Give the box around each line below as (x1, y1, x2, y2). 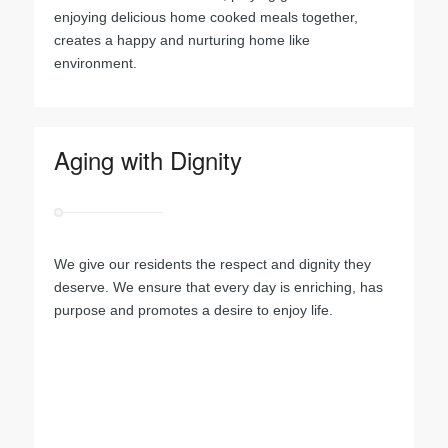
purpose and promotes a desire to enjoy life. (53, 301, 333, 318)
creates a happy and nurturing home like (53, 32, 310, 49)
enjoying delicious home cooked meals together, (53, 9, 358, 26)
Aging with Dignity (53, 141, 242, 177)
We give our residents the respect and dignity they (53, 255, 371, 272)
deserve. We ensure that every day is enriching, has (53, 278, 383, 295)
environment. (53, 55, 137, 72)
